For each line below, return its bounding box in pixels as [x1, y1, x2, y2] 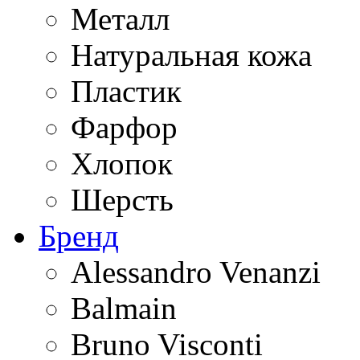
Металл [71, 2, 170, 36]
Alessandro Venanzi [71, 255, 321, 289]
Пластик [71, 74, 182, 108]
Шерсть [71, 182, 174, 217]
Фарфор [71, 110, 178, 145]
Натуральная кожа [71, 38, 312, 72]
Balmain [71, 291, 177, 325]
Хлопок [71, 146, 173, 181]
